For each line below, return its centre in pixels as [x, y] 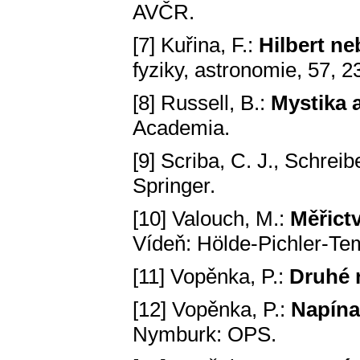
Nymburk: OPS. [205, 335]
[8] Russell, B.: [202, 103]
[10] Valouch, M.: [211, 219]
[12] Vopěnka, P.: [212, 310]
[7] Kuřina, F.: [196, 45]
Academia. [181, 128]
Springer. [174, 186]
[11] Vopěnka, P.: [211, 277]
